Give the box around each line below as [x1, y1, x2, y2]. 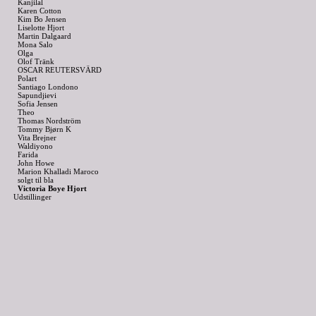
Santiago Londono [18, 83, 78, 91]
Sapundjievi [18, 91, 56, 99]
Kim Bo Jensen [18, 15, 66, 23]
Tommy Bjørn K [18, 125, 71, 133]
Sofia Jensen [18, 99, 58, 108]
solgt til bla [18, 176, 54, 184]
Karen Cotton [18, 6, 61, 15]
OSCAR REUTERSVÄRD [18, 66, 102, 74]
